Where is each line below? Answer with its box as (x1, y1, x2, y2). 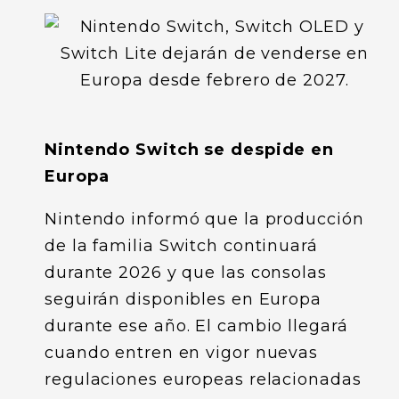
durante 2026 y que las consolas (45, 263, 327, 282)
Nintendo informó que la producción (45, 209, 364, 229)
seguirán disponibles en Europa (45, 289, 322, 309)
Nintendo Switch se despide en (45, 140, 335, 159)
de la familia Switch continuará (45, 236, 318, 256)
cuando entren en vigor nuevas (45, 343, 319, 362)
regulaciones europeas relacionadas (45, 370, 362, 389)
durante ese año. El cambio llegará (45, 316, 348, 336)
